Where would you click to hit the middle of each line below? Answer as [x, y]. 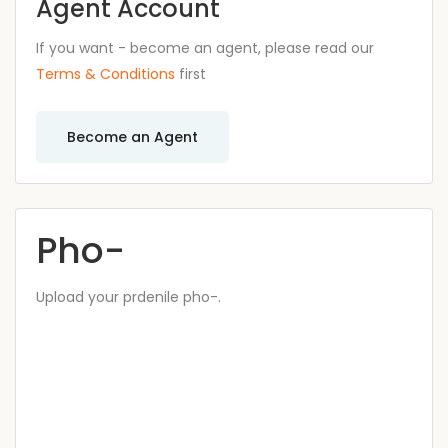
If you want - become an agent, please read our [205, 48]
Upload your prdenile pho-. [128, 297]
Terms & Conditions [105, 74]
